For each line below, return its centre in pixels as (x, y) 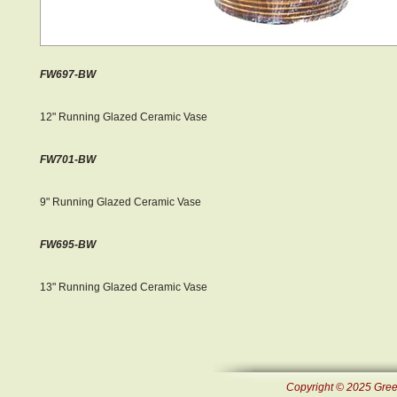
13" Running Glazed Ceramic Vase (124, 287)
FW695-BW (68, 244)
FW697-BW (68, 74)
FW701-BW (68, 159)
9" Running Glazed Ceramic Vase (121, 202)
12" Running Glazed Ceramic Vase (124, 117)
